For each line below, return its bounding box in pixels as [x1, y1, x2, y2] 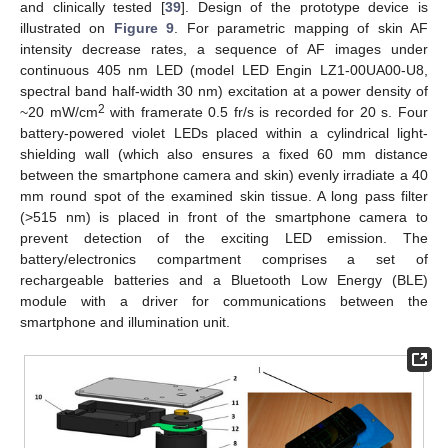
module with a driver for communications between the [20, 292, 428, 309]
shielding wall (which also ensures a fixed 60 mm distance [20, 145, 428, 162]
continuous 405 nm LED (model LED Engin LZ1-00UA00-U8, [20, 61, 428, 78]
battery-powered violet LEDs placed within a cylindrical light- [20, 124, 428, 141]
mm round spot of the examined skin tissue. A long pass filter [20, 187, 428, 204]
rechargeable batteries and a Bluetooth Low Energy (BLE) [20, 271, 428, 288]
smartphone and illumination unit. [20, 313, 230, 330]
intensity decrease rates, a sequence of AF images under [20, 40, 428, 57]
